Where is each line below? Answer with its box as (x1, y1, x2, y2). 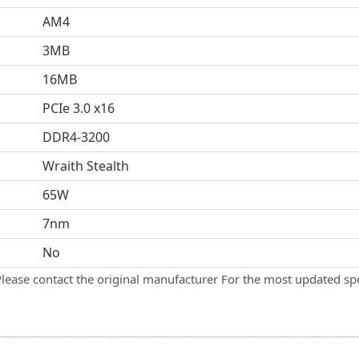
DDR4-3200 (42, 128, 110, 146)
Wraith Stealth (42, 157, 129, 175)
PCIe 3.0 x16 (42, 99, 115, 117)
